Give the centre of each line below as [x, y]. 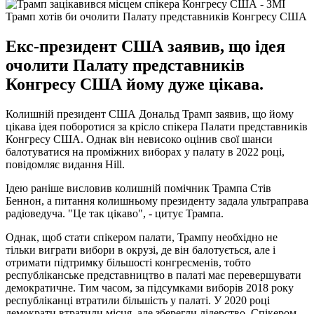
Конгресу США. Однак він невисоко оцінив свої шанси [139, 139]
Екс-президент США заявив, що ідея [145, 46]
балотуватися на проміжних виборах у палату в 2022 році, [145, 151]
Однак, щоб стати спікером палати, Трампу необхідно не [142, 237]
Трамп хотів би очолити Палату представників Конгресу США [156, 16]
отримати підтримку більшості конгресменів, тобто [128, 262]
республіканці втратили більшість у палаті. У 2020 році [138, 300]
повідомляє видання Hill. [65, 164]
